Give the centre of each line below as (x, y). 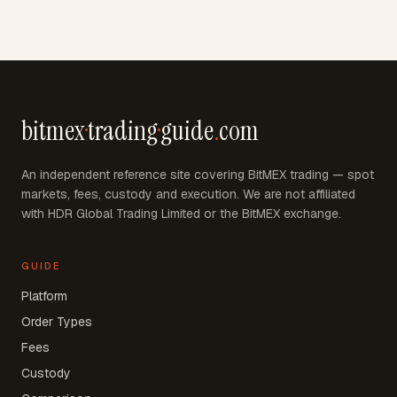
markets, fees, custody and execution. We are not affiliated (188, 194)
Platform (44, 296)
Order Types (57, 321)
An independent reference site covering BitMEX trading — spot (198, 174)
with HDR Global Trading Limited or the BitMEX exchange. (181, 213)
